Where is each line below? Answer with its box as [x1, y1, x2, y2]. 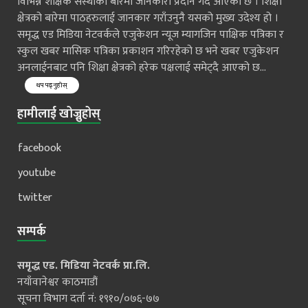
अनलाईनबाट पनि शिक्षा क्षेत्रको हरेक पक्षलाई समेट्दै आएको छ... [17, 58, 265, 77]
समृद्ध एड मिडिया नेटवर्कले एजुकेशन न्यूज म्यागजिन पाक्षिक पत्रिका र [17, 25, 284, 44]
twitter [18, 188, 52, 207]
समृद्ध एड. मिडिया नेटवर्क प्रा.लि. [17, 256, 150, 275]
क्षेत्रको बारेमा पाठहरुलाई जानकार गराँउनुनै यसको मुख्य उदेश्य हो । [17, 8, 278, 27]
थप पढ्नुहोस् [36, 79, 67, 91]
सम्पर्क [17, 221, 46, 242]
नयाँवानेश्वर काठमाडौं [17, 272, 98, 291]
